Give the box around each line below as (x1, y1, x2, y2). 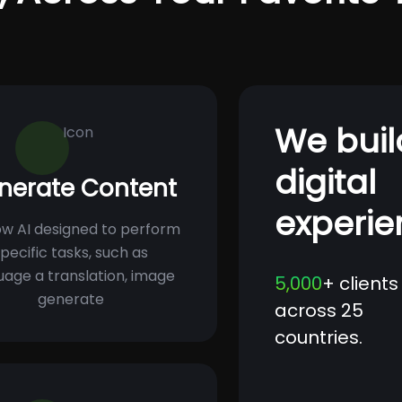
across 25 (275, 297, 363, 323)
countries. (275, 324, 363, 350)
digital (275, 159, 376, 205)
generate (37, 289, 104, 310)
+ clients (322, 270, 398, 296)
